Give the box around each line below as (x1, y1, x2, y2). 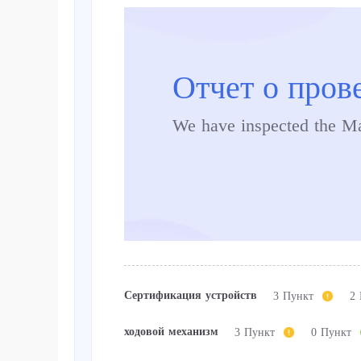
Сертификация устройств (124, 289, 257, 301)
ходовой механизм (124, 326, 218, 338)
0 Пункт (311, 326, 351, 338)
